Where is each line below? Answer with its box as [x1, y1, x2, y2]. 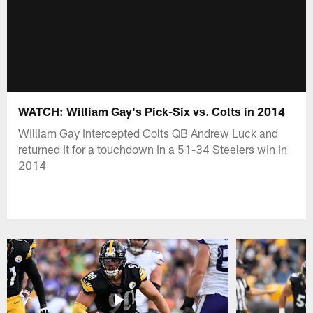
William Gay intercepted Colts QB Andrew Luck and [18, 125, 279, 140]
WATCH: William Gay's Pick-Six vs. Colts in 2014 [18, 103, 286, 118]
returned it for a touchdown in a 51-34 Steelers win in [18, 141, 288, 156]
